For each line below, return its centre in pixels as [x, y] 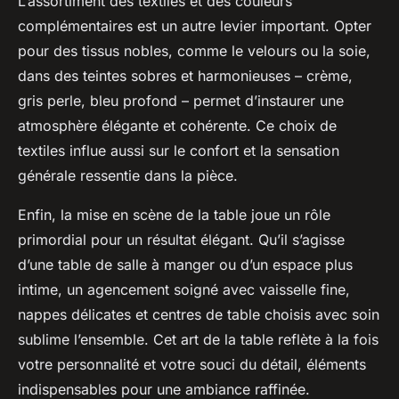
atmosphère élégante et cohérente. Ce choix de [177, 125]
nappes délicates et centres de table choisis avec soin [199, 314]
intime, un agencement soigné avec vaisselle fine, [184, 289]
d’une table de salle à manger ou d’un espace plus [185, 264]
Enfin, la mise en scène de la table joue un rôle [174, 214]
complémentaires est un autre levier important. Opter [195, 25]
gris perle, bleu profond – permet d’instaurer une [181, 100]
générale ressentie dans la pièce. [128, 175]
